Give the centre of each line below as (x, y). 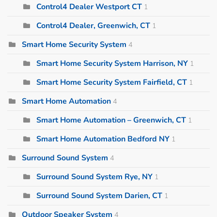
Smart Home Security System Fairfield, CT (112, 82)
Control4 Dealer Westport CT (89, 7)
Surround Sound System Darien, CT (99, 195)
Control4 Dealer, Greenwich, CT (93, 25)
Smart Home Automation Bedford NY (103, 139)
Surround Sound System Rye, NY (94, 177)
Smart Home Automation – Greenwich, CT (111, 120)
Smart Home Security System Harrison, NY (112, 63)
